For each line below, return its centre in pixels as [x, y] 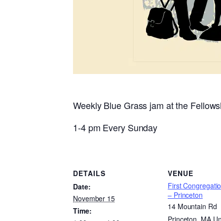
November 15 [94, 199]
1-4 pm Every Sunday [115, 128]
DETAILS [89, 173]
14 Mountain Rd [192, 206]
